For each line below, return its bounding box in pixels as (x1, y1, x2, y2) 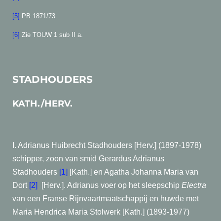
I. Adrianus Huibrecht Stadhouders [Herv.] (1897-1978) (12, 141, 201, 149)
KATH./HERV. (12, 98, 73, 109)
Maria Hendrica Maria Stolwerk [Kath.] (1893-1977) (12, 208, 189, 216)
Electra (182, 181, 206, 189)
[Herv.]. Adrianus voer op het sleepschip (41, 181, 182, 189)
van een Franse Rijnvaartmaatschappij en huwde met (12, 194, 199, 203)
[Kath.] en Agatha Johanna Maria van (68, 168, 198, 176)
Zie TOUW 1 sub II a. (22, 31, 83, 38)
